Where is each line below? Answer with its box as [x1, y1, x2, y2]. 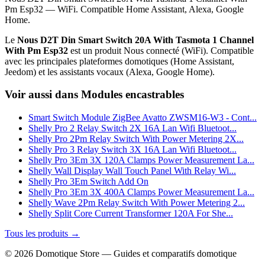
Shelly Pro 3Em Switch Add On [28, 176, 148, 187]
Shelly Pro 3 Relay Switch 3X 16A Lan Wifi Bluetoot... [28, 144, 237, 155]
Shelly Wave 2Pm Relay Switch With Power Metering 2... [28, 198, 245, 208]
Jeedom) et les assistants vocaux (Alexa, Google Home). [5, 66, 215, 77]
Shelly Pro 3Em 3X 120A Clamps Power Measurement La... [28, 155, 254, 166]
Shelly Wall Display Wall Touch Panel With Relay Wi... [28, 166, 236, 176]
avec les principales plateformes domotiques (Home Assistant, [5, 56, 234, 66]
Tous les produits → [5, 228, 80, 239]
